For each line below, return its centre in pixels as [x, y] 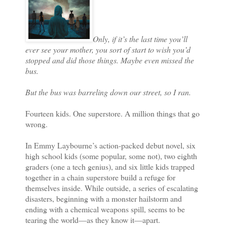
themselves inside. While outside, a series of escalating [112, 187]
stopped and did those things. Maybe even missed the [110, 60]
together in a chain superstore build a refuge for [100, 177]
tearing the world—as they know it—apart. [93, 219]
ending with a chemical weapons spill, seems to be [105, 209]
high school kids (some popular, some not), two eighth [111, 156]
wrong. [38, 124]
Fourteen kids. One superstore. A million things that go [112, 113]
